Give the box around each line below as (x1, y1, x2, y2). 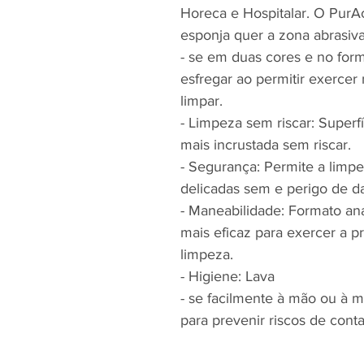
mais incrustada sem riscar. (180, 136, 351, 153)
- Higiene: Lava (180, 268, 275, 284)
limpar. (180, 93, 223, 109)
